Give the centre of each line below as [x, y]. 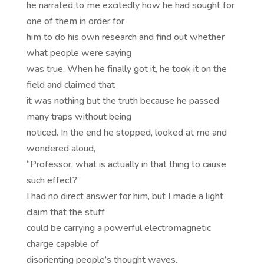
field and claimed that [70, 85]
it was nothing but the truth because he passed [123, 101]
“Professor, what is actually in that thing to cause [126, 165]
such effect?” [53, 181]
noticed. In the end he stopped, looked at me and [126, 133]
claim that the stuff [65, 212]
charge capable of [62, 244]
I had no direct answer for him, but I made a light [125, 197]
